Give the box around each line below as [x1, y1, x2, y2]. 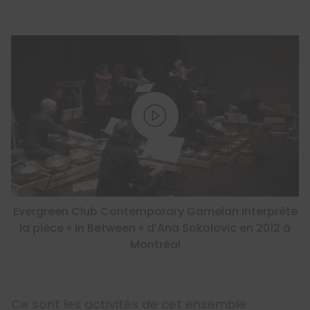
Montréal [129, 236, 181, 253]
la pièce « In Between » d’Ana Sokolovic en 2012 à [19, 219, 291, 236]
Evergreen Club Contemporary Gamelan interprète [12, 203, 298, 219]
